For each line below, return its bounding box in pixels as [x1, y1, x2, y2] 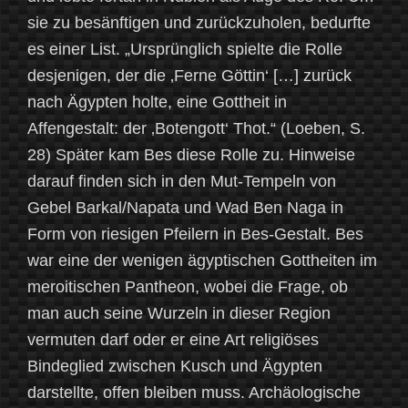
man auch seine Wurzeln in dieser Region [27, 304, 331, 323]
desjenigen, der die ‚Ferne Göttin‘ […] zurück [27, 66, 352, 86]
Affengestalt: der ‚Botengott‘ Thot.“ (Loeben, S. [27, 119, 365, 138]
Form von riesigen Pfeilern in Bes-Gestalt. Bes [27, 225, 363, 244]
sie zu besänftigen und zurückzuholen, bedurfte [27, 14, 371, 33]
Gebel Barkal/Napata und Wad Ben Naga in [27, 199, 343, 218]
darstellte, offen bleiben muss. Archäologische [27, 383, 361, 403]
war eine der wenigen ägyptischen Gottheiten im [27, 251, 377, 270]
